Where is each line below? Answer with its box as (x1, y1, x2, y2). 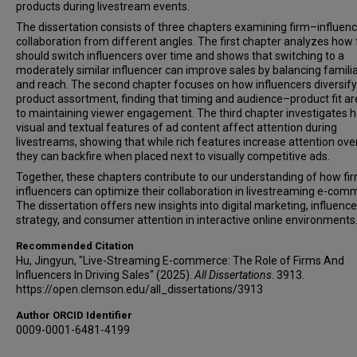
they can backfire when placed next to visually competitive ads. (16, 150, 330, 163)
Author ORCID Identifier (16, 309, 132, 321)
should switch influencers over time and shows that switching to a (16, 49, 344, 62)
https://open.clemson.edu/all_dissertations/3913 (16, 283, 263, 296)
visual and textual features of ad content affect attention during (16, 121, 337, 134)
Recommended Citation (16, 240, 134, 252)
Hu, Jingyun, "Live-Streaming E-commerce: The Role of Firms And (16, 254, 344, 267)
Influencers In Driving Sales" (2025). (16, 269, 194, 281)
